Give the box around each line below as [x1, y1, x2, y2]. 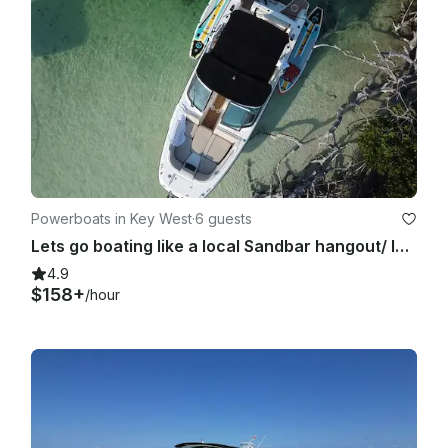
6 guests [195, 209, 252, 227]
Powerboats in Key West [31, 209, 192, 227]
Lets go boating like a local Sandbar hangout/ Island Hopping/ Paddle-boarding [395, 235, 409, 256]
